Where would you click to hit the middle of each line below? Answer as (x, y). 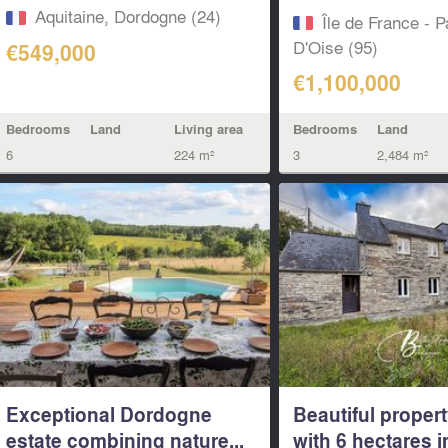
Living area (208, 128)
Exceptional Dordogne (108, 414)
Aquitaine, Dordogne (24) (127, 16)
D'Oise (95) (336, 46)
